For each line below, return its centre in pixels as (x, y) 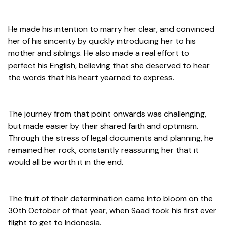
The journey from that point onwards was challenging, (107, 114)
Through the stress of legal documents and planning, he (111, 138)
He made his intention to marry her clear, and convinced (111, 29)
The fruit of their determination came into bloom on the (110, 198)
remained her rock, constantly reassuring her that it (103, 150)
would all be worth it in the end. (66, 162)
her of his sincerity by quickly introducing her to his (102, 41)
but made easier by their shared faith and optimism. (103, 126)
